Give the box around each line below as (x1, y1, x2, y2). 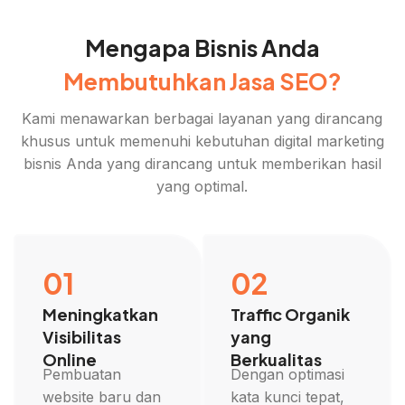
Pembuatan (42, 364, 121, 383)
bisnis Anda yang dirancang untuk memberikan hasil (23, 155, 381, 174)
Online (42, 348, 97, 370)
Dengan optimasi (231, 364, 345, 383)
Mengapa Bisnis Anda (84, 33, 320, 63)
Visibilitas (42, 325, 121, 347)
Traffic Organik (231, 303, 351, 325)
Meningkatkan (42, 303, 158, 325)
